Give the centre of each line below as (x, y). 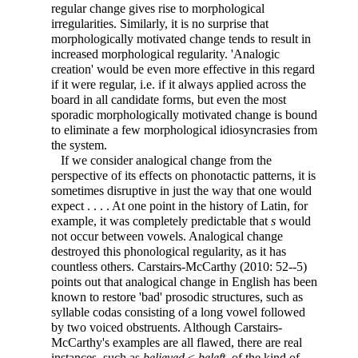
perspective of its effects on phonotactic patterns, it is (183, 176)
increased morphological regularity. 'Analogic (165, 54)
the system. (79, 145)
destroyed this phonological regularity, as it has (169, 252)
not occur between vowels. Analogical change (167, 237)
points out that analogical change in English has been (184, 282)
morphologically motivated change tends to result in (181, 39)
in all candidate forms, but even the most (183, 100)
